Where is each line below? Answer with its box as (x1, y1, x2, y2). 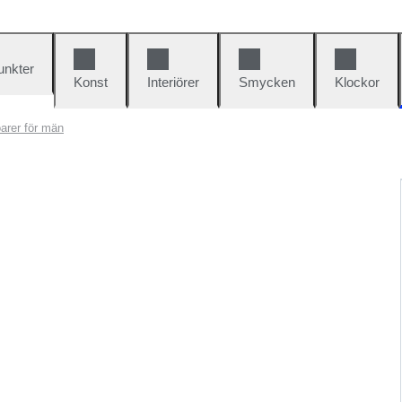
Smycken (239, 74, 295, 90)
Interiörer (147, 74, 199, 90)
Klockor (335, 74, 380, 90)
